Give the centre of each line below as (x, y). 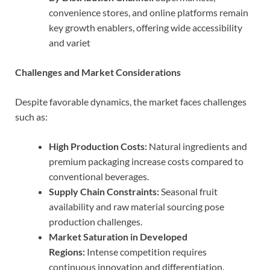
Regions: (67, 251)
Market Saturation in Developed (118, 236)
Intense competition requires (146, 251)
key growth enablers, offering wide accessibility (146, 27)
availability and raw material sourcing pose (137, 206)
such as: (31, 116)
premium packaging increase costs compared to (146, 161)
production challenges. (96, 221)
